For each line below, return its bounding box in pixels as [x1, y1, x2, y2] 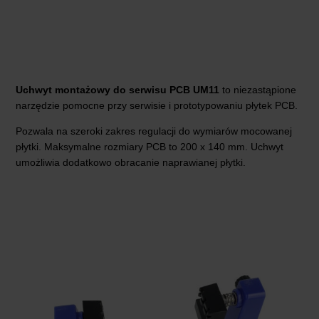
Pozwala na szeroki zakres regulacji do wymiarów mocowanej [16, 125, 292, 137]
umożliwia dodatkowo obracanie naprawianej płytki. [16, 157, 246, 169]
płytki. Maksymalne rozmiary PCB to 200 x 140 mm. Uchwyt [16, 141, 283, 153]
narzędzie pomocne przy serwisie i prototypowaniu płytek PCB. [16, 100, 298, 112]
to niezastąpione [219, 84, 296, 96]
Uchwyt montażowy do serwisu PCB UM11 [16, 84, 219, 96]
